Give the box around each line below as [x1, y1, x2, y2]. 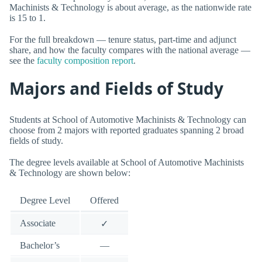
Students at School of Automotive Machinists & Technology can [9, 114, 246, 125]
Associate [20, 218, 56, 229]
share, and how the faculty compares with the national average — [9, 44, 250, 55]
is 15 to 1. [9, 12, 46, 23]
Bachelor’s [20, 240, 60, 251]
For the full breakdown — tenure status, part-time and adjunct [9, 34, 236, 44]
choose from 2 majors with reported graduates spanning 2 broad [9, 125, 244, 135]
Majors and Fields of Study [9, 77, 223, 100]
